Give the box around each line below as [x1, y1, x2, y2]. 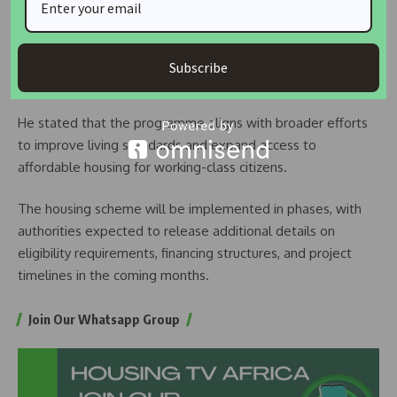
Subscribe [169, 58, 228, 76]
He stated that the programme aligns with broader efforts [18, 113, 368, 131]
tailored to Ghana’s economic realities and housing [18, 50, 321, 66]
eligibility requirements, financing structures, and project [18, 245, 352, 261]
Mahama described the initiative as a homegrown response [18, 27, 373, 44]
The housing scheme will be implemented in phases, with [18, 200, 362, 217]
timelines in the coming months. [18, 267, 209, 284]
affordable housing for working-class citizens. [18, 158, 287, 175]
